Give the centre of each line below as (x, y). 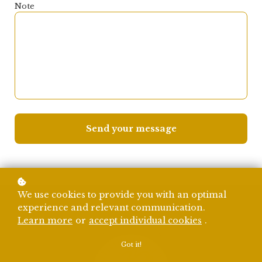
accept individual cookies (145, 220)
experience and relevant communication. (111, 208)
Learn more (45, 220)
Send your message (131, 129)
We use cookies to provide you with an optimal (122, 195)
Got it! (131, 244)
